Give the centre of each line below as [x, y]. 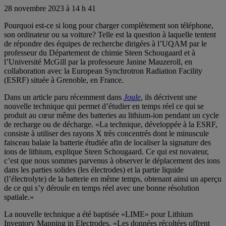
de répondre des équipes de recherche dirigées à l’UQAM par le [105, 43]
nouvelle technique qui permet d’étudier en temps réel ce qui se [104, 106]
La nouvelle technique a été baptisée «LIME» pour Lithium [98, 214]
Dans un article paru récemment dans [64, 97]
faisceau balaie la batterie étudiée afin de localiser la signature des [107, 142]
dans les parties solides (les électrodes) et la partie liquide [94, 169]
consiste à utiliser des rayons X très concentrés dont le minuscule [106, 133]
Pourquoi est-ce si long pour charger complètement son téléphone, [109, 25]
